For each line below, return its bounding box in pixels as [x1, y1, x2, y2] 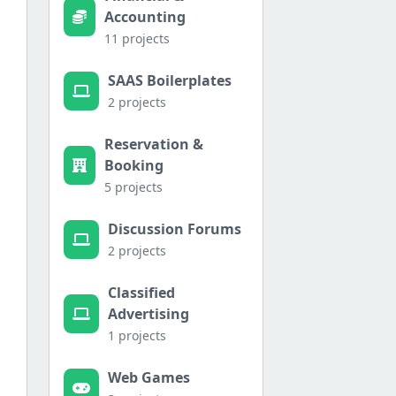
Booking [104, 156, 164, 176]
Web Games [108, 368, 190, 388]
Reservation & [104, 134, 203, 155]
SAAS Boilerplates [108, 71, 232, 91]
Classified [108, 283, 175, 303]
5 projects [104, 179, 163, 196]
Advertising [108, 304, 189, 324]
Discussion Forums [108, 219, 241, 240]
